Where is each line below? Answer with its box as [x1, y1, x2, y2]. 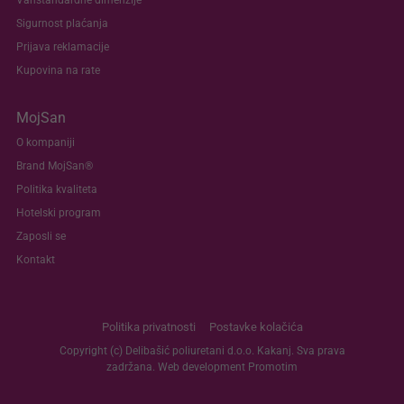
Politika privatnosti [101, 320, 196, 334]
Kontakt [16, 253, 55, 266]
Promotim [248, 361, 298, 373]
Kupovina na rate [16, 64, 100, 77]
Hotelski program [16, 207, 101, 219]
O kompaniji [16, 136, 75, 149]
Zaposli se [16, 230, 66, 243]
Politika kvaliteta [16, 183, 97, 196]
